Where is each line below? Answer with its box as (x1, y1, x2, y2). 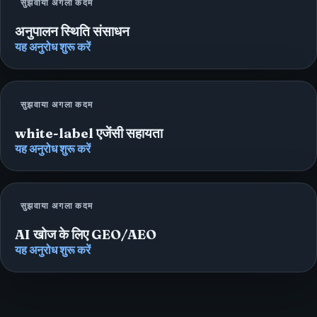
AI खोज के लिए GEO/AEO (15, 226, 156, 243)
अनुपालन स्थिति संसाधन (15, 23, 129, 40)
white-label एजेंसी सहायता (15, 125, 163, 142)
